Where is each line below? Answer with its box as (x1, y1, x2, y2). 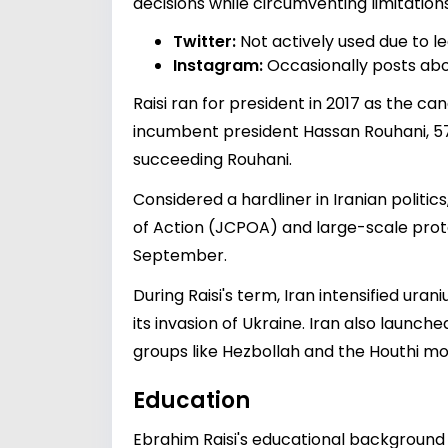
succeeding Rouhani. (133, 148, 292, 171)
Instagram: (173, 54, 263, 77)
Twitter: (173, 30, 236, 53)
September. (133, 244, 227, 267)
